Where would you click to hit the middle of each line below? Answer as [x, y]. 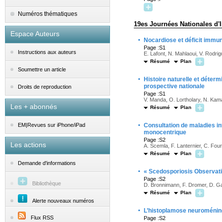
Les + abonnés [34, 107]
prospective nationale [174, 86]
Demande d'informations [47, 163]
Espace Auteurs [35, 34]
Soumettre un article [42, 70]
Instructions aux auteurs [47, 52]
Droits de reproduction [45, 87]
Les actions [28, 145]
